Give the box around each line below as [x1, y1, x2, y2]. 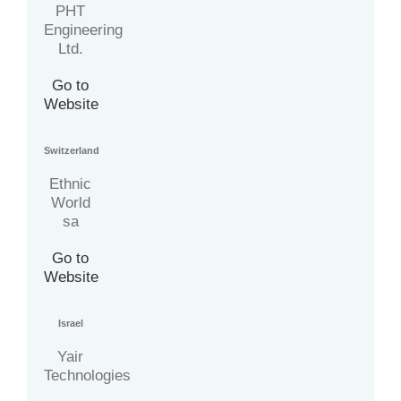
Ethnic [49, 175, 92, 193]
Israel [57, 318, 83, 329]
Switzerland [44, 145, 100, 157]
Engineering [44, 21, 124, 39]
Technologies [44, 367, 132, 385]
